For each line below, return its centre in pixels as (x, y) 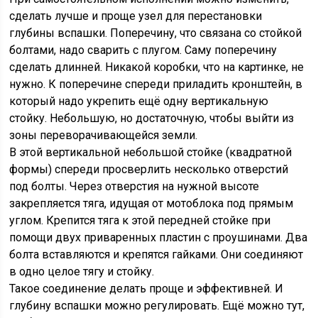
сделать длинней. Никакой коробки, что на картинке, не (157, 67)
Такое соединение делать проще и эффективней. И (147, 289)
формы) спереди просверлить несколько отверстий (149, 169)
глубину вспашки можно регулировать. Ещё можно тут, (157, 306)
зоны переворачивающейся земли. (104, 135)
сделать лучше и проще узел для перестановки (136, 16)
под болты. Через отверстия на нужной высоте (135, 186)
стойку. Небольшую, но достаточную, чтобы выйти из (152, 118)
